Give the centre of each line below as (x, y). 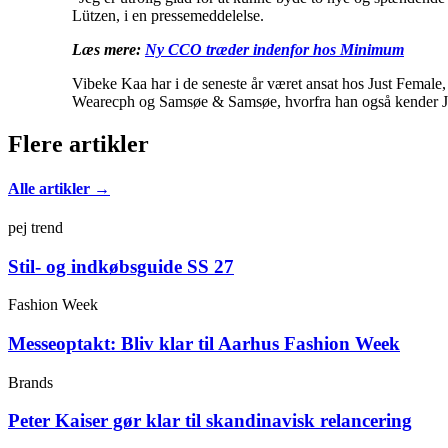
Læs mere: (108, 50)
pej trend (35, 227)
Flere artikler (78, 144)
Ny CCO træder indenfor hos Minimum (274, 50)
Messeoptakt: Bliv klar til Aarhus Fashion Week (204, 344)
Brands (30, 382)
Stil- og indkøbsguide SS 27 (121, 266)
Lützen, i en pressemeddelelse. (168, 16)
